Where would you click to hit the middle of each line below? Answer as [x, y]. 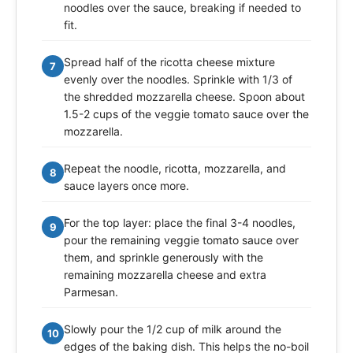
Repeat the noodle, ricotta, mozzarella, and [175, 169]
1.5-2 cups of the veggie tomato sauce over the [186, 114]
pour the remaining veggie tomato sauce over [181, 240]
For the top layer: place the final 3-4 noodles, [180, 223]
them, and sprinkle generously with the [163, 258]
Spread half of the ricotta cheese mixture [169, 62]
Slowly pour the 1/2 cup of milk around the [173, 329]
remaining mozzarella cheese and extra [165, 275]
